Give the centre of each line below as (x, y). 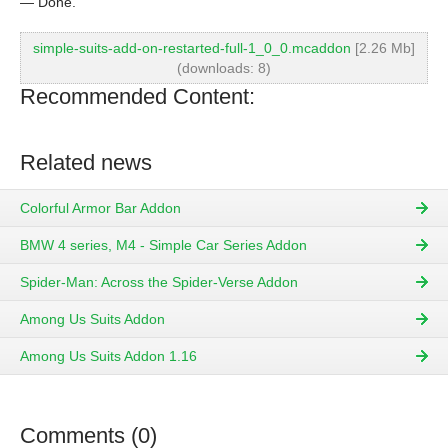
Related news (86, 162)
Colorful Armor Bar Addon (100, 208)
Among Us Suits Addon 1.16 (108, 356)
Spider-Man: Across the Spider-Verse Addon (159, 282)
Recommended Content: (137, 96)
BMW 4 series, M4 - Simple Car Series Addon (163, 245)
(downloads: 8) (224, 68)
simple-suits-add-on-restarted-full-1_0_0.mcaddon (192, 48)
